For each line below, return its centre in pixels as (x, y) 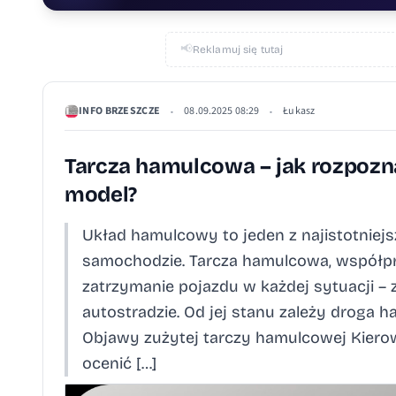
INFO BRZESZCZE (120, 111)
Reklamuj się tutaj (238, 49)
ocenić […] (119, 363)
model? (101, 194)
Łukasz (299, 111)
